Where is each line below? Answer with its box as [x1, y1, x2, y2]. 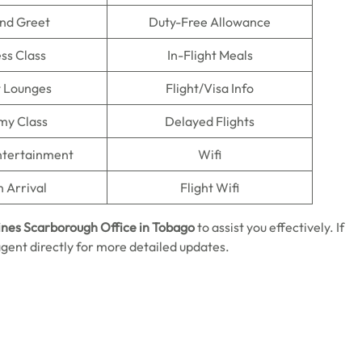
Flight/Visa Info [166, 80, 254, 96]
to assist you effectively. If [195, 219, 344, 235]
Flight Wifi [180, 179, 239, 196]
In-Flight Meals [166, 47, 253, 63]
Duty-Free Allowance [149, 14, 271, 30]
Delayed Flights [165, 113, 255, 129]
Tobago [152, 219, 195, 235]
